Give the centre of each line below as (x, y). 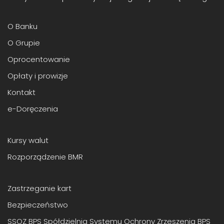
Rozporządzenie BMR (45, 156)
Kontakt (21, 92)
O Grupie (24, 42)
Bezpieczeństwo (38, 204)
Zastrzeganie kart (39, 188)
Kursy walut (28, 140)
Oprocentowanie (39, 59)
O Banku (22, 26)
